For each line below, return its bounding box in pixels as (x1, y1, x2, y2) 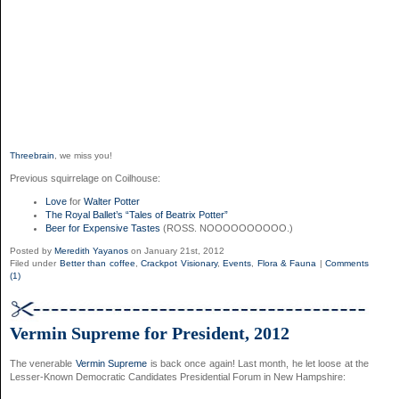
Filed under (10, 257, 60, 268)
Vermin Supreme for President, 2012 (10, 323, 289, 344)
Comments (325, 257, 370, 268)
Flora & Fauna (256, 257, 317, 268)
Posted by (10, 245, 54, 256)
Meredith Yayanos (54, 245, 128, 256)
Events (223, 257, 252, 268)
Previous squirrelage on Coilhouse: (10, 172, 160, 183)
